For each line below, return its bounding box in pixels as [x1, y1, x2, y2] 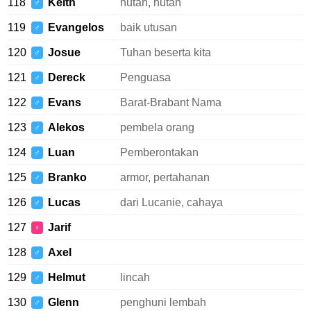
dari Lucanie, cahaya [120, 196, 223, 208]
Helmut [48, 271, 85, 283]
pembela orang [120, 121, 194, 133]
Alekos [48, 121, 85, 133]
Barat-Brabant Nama [120, 96, 221, 108]
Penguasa [120, 72, 171, 83]
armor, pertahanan [120, 171, 210, 183]
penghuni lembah [120, 296, 206, 308]
